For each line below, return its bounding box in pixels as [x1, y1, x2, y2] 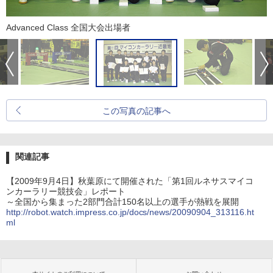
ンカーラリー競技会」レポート [6, 186, 126, 197]
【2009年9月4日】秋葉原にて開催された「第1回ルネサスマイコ [6, 176, 253, 186]
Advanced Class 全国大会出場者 [6, 23, 130, 33]
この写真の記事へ [102, 106, 171, 116]
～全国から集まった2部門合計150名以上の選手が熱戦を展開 [6, 197, 239, 207]
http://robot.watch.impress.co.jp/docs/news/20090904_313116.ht [6, 207, 255, 218]
